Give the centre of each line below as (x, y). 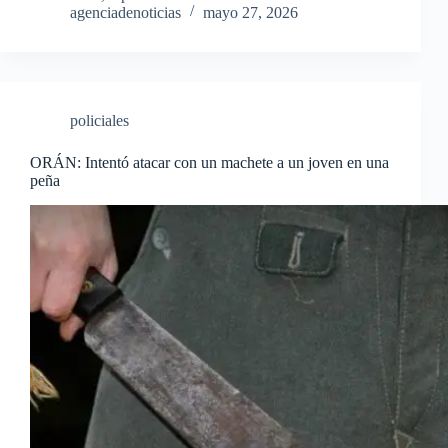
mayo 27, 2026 (250, 12)
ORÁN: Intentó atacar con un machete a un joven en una (209, 162)
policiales (99, 120)
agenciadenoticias (125, 12)
